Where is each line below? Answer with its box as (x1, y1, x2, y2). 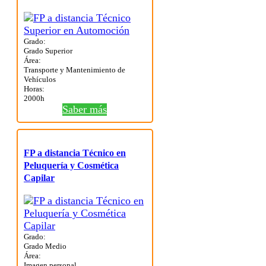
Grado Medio (24, 242, 66, 251)
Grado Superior (24, 46, 72, 56)
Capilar (24, 173, 55, 183)
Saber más (62, 103, 107, 116)
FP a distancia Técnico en (24, 148, 126, 159)
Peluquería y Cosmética (24, 160, 119, 171)
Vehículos (24, 75, 56, 84)
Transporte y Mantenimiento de (24, 65, 125, 75)
